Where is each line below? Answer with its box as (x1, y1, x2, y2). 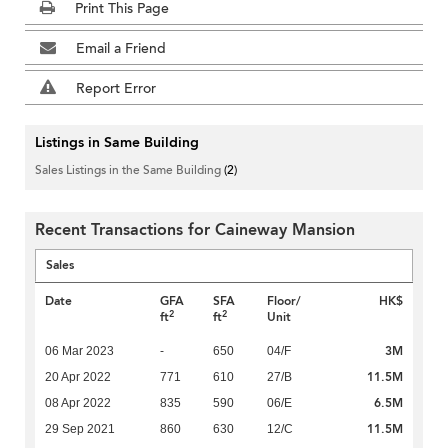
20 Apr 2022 (45, 370, 111, 385)
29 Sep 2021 (45, 422, 115, 437)
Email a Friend (76, 39, 166, 59)
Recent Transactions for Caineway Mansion (35, 219, 355, 242)
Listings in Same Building (35, 133, 199, 153)
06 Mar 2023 (45, 344, 114, 359)
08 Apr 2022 (45, 396, 111, 411)
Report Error (76, 79, 156, 99)
